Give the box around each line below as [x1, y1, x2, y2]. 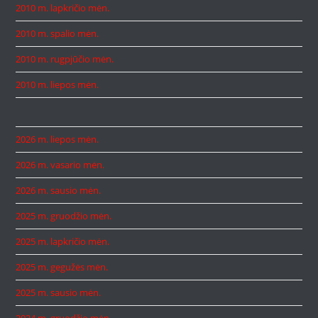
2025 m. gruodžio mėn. [16, 209, 112, 222]
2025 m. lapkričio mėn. [16, 234, 110, 248]
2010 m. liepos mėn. [16, 77, 99, 91]
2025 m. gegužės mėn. [16, 260, 109, 273]
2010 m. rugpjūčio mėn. [16, 52, 114, 65]
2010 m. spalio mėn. [16, 26, 99, 40]
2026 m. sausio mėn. [16, 183, 102, 197]
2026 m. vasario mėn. [16, 158, 105, 171]
